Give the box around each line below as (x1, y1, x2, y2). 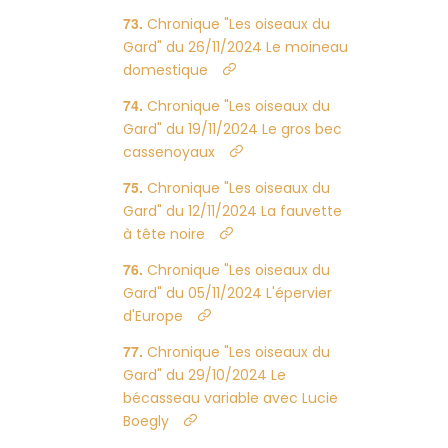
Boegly (123, 411, 170, 431)
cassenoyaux (123, 142, 216, 162)
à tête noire (123, 224, 206, 244)
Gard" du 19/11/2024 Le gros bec (123, 119, 343, 139)
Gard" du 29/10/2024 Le (123, 365, 287, 385)
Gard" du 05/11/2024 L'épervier (123, 283, 333, 303)
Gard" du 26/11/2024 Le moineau (123, 37, 349, 57)
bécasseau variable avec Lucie (123, 388, 339, 408)
